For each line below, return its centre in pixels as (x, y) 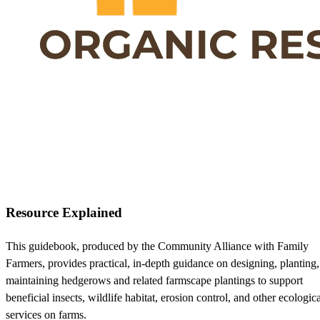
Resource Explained (64, 213)
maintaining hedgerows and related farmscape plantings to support (154, 281)
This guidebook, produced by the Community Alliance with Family (157, 246)
